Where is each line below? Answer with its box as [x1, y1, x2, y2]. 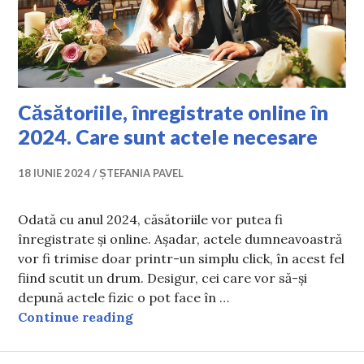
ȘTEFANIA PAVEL [99, 166, 184, 180]
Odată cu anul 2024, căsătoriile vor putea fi [18, 210, 284, 227]
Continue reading [18, 308, 134, 325]
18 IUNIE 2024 [18, 166, 91, 180]
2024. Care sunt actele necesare [18, 123, 318, 149]
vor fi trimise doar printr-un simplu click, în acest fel [18, 249, 345, 266]
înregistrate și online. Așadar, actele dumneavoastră [18, 230, 343, 247]
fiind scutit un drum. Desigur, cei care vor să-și [18, 269, 308, 286]
